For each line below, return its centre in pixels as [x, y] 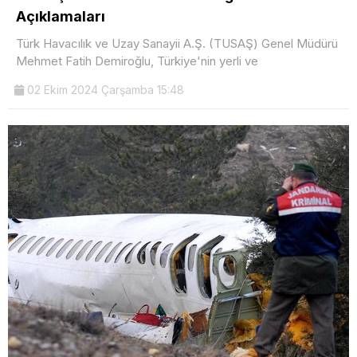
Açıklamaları [61, 16]
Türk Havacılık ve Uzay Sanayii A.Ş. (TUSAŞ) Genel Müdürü [177, 43]
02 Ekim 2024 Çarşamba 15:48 [104, 89]
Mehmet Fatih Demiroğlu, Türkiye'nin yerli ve [137, 61]
